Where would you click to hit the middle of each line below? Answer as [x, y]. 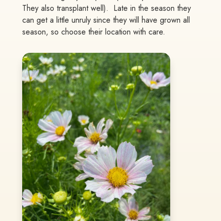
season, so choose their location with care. [93, 32]
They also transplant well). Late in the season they [106, 8]
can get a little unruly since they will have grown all [106, 20]
